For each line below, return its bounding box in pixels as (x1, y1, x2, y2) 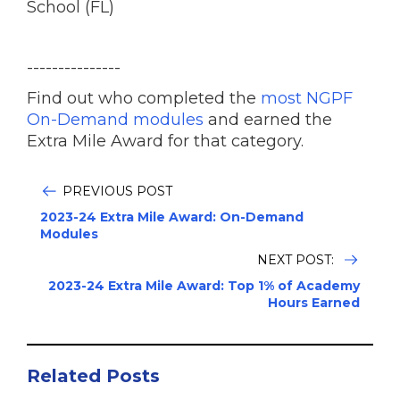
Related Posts (27, 365, 160, 387)
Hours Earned (268, 295, 360, 311)
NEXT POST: (257, 252, 337, 268)
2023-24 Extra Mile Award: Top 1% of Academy (48, 278, 360, 294)
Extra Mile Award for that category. (27, 131, 308, 151)
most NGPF (261, 88, 353, 108)
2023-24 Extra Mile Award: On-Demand (40, 209, 304, 225)
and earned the (204, 110, 332, 129)
